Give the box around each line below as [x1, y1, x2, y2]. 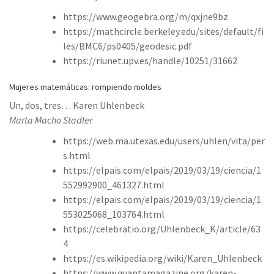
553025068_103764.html [63, 207, 165, 220]
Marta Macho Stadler [9, 113, 92, 126]
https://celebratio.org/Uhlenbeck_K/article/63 [63, 222, 261, 235]
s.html [63, 149, 91, 161]
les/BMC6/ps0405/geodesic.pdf [63, 39, 192, 52]
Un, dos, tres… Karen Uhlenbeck [9, 98, 144, 111]
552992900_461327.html [63, 178, 165, 191]
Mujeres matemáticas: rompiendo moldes [9, 81, 161, 92]
